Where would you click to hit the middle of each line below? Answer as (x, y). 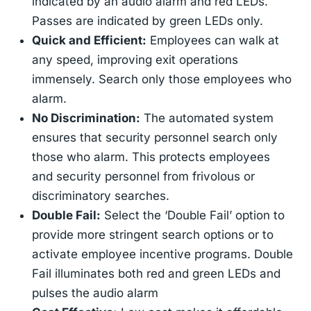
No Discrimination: (86, 118)
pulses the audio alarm (95, 293)
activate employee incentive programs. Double (163, 254)
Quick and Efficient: (90, 41)
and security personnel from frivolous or (144, 177)
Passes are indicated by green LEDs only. (148, 21)
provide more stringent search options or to (153, 235)
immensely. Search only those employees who (162, 79)
